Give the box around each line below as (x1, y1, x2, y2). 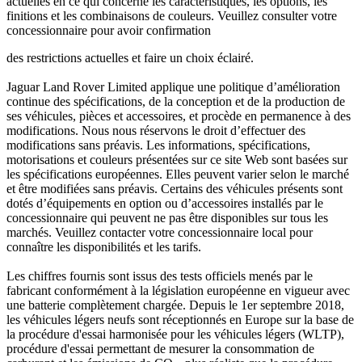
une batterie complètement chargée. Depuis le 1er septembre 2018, (6, 297, 344, 312)
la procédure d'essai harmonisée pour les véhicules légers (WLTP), (6, 326, 344, 341)
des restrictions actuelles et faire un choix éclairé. (6, 50, 254, 65)
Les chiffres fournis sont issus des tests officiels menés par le (6, 268, 313, 283)
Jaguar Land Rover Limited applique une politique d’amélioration (6, 79, 340, 94)
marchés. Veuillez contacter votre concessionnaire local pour (6, 225, 313, 239)
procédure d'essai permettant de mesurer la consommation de (6, 341, 314, 356)
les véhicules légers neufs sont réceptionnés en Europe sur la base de (6, 312, 354, 326)
